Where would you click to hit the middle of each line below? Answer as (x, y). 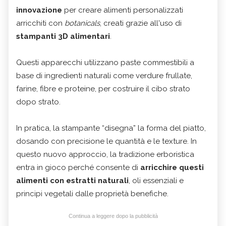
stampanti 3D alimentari (63, 37)
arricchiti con (40, 23)
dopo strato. (38, 102)
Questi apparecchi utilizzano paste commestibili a (105, 63)
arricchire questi (172, 168)
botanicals (82, 23)
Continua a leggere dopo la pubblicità (113, 216)
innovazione (39, 10)
